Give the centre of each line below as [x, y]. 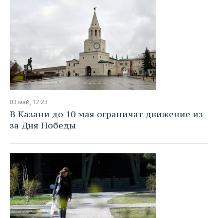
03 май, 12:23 [29, 102]
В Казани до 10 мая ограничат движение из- [108, 114]
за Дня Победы [43, 125]
